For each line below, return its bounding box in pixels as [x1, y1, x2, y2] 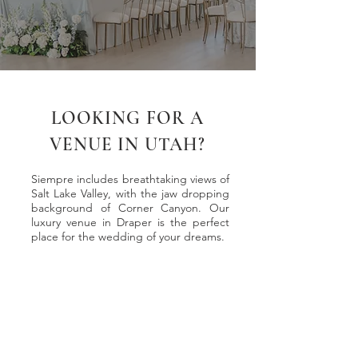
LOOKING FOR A [50, 107, 205, 129]
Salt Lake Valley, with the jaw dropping [31, 186, 229, 201]
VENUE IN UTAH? [49, 133, 206, 156]
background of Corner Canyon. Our [31, 201, 229, 215]
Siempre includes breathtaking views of [31, 172, 229, 186]
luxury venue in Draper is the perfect [31, 215, 229, 229]
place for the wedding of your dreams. [31, 229, 225, 244]
